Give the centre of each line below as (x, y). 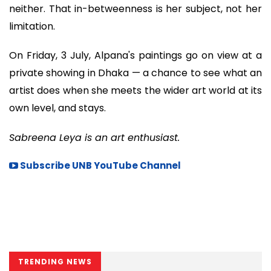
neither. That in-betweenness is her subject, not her (135, 8)
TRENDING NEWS (55, 262)
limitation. (32, 26)
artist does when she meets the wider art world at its (135, 91)
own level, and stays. (57, 108)
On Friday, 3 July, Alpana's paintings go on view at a (135, 56)
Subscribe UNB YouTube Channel (100, 166)
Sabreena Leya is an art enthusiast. (94, 137)
